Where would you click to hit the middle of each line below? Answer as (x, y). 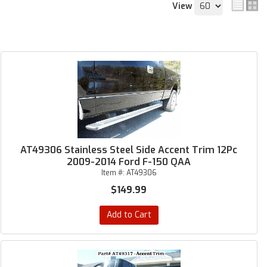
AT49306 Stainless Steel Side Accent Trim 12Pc (129, 150)
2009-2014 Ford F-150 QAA (129, 162)
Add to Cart (129, 215)
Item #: (114, 173)
